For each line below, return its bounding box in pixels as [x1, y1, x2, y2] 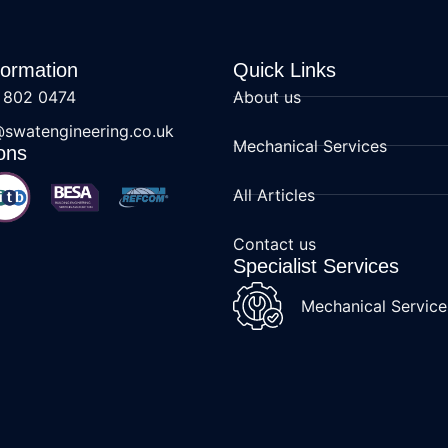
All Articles [233, 184, 316, 205]
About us [233, 86, 302, 107]
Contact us [233, 233, 317, 254]
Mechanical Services [233, 135, 388, 156]
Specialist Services [233, 254, 400, 277]
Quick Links [233, 58, 337, 81]
